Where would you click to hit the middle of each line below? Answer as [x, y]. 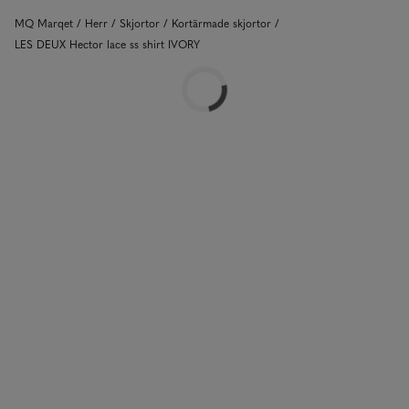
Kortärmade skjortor [221, 23]
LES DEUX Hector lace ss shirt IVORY [107, 44]
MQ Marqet [44, 23]
